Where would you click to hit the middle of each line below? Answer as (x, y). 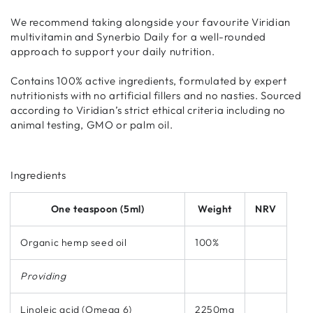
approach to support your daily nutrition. (113, 51)
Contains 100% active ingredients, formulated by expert (149, 80)
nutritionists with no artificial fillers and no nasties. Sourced (156, 95)
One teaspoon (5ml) (97, 209)
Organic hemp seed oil (74, 242)
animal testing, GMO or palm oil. (92, 124)
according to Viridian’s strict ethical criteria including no (148, 110)
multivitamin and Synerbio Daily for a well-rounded (139, 36)
